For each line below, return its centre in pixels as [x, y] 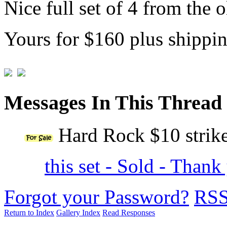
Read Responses [129, 213]
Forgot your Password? [97, 197]
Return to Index [29, 213]
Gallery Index [78, 213]
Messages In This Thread [113, 102]
